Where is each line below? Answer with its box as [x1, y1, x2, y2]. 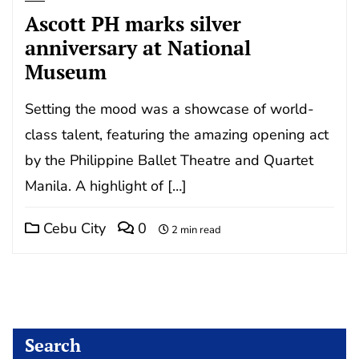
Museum [25, 58, 107, 85]
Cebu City [39, 218, 106, 238]
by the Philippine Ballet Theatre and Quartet [25, 150, 313, 170]
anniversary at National [25, 34, 251, 61]
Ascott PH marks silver [25, 10, 241, 37]
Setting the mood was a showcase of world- [25, 99, 314, 119]
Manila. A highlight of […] [25, 175, 187, 196]
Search [25, 333, 81, 357]
